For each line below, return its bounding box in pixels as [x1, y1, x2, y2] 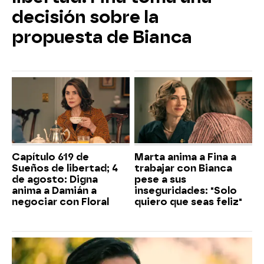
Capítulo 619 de [12, 151, 89, 163]
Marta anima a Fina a [134, 151, 236, 163]
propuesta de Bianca [12, 27, 192, 47]
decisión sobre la [12, 6, 159, 27]
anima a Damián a [12, 185, 97, 197]
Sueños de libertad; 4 [12, 163, 118, 174]
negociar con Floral [12, 196, 109, 208]
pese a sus [134, 174, 186, 186]
